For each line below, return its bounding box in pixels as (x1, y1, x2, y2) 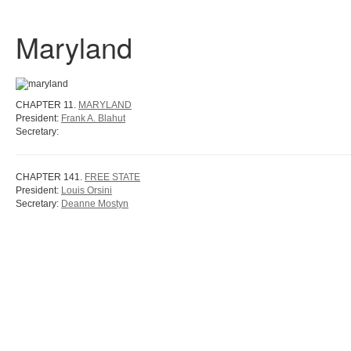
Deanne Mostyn (61, 198, 128, 209)
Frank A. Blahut (61, 113, 125, 124)
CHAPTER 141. (16, 172, 85, 183)
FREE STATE (85, 172, 140, 183)
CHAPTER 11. (16, 100, 78, 110)
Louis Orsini (61, 185, 112, 196)
